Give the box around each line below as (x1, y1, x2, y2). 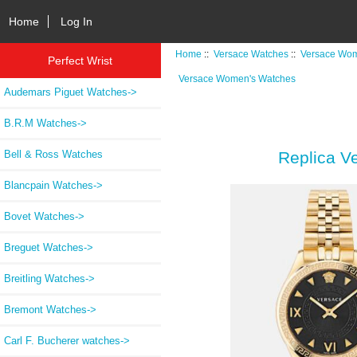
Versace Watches (214, 48, 289, 59)
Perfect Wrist (48, 53, 113, 67)
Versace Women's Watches (178, 73, 296, 84)
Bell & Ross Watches (4, 147, 103, 160)
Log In (61, 14, 93, 28)
